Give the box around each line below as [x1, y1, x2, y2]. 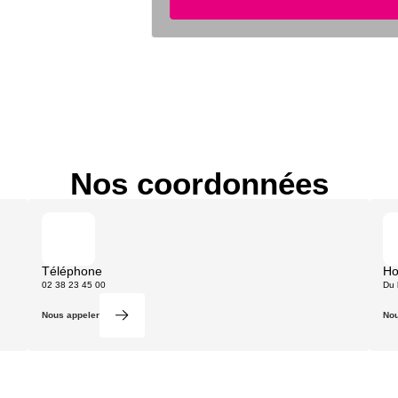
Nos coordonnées [69, 166, 329, 201]
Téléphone [42, 263, 103, 278]
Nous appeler [42, 309, 100, 320]
